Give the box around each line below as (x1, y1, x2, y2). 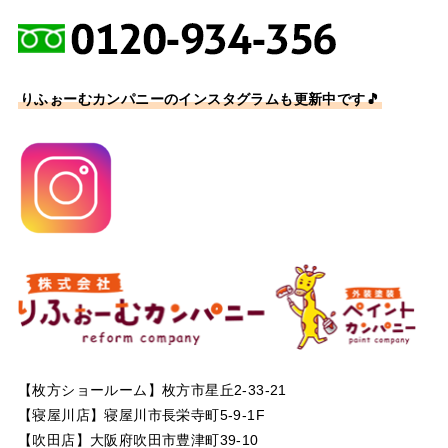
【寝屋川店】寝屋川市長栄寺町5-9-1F (17, 406, 265, 423)
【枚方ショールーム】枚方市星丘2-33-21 (17, 381, 287, 398)
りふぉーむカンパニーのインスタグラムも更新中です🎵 (19, 91, 380, 108)
